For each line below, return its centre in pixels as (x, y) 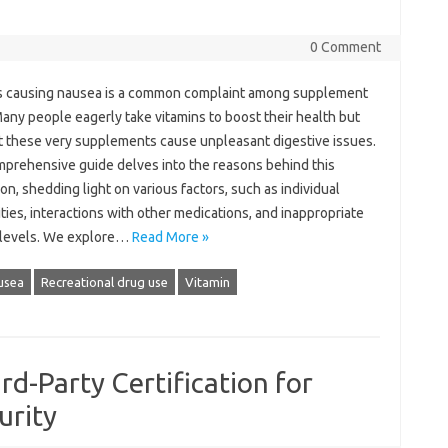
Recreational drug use (104, 282)
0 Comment (345, 47)
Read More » (170, 237)
